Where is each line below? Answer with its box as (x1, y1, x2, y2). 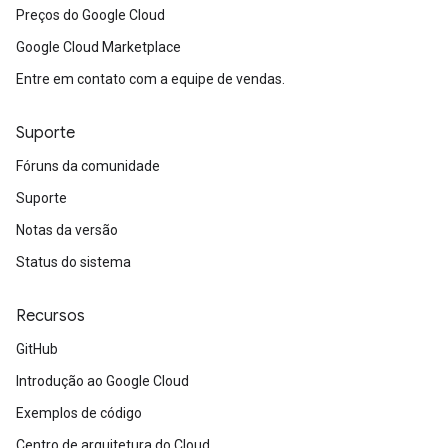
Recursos (16, 306, 85, 326)
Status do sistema (16, 254, 131, 270)
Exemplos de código (16, 405, 142, 421)
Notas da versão (16, 222, 118, 238)
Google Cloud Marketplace (16, 39, 181, 55)
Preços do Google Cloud (16, 7, 165, 23)
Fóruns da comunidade (16, 158, 160, 174)
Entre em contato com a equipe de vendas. (16, 71, 285, 87)
